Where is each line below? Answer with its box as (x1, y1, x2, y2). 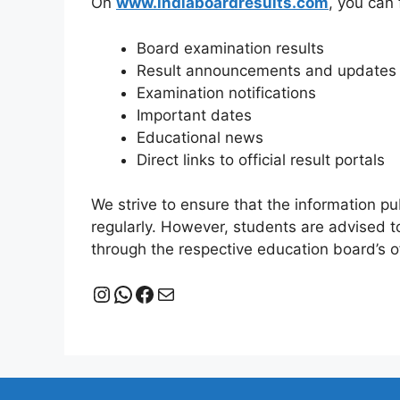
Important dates (137, 105, 252, 124)
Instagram (90, 279, 193, 305)
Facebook (133, 279, 232, 305)
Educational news (137, 128, 263, 146)
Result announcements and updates (137, 61, 396, 79)
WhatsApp (112, 279, 218, 305)
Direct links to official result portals (137, 150, 385, 169)
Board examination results (137, 38, 324, 57)
